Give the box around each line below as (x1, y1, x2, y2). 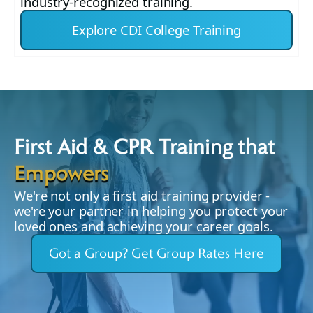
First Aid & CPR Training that (14, 137, 275, 160)
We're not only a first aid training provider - (14, 187, 270, 205)
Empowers (14, 163, 109, 187)
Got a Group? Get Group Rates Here (49, 247, 264, 261)
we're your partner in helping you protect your (14, 202, 289, 220)
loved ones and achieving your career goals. (14, 217, 273, 235)
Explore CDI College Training (71, 21, 242, 39)
